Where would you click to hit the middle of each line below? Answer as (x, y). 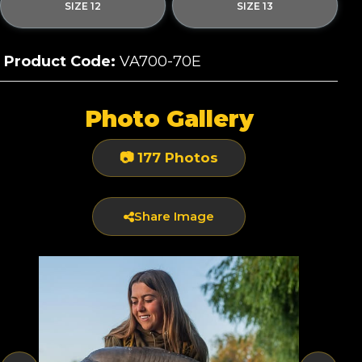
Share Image (174, 216)
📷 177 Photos (169, 158)
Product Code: (60, 61)
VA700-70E (160, 61)
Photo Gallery (169, 119)
